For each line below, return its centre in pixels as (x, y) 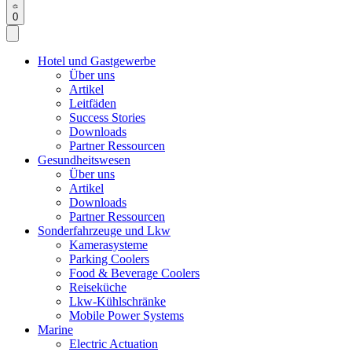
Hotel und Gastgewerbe (97, 61)
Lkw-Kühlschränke (117, 302)
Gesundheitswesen (84, 160)
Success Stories (107, 118)
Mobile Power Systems (126, 316)
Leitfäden (93, 104)
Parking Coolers (109, 259)
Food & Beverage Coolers (134, 273)
